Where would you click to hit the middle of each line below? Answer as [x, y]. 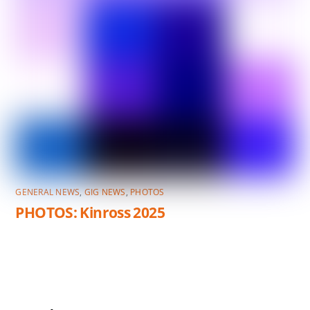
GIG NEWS [105, 192]
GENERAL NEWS [48, 192]
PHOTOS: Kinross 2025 [90, 212]
